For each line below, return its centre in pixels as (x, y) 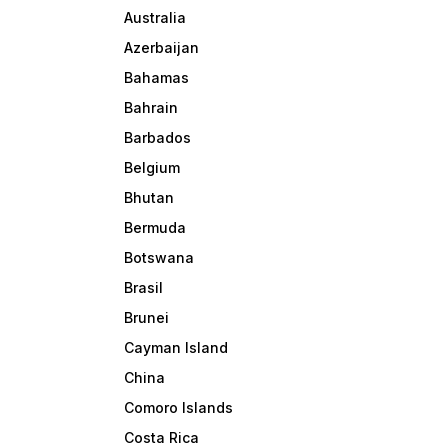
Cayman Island (176, 348)
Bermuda (155, 228)
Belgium (152, 168)
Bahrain (151, 108)
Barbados (158, 138)
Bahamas (157, 78)
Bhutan (149, 198)
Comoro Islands (179, 408)
